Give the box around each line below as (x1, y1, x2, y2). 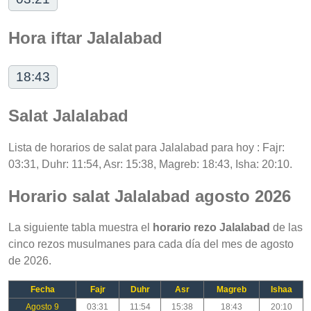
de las (270, 221, 303, 234)
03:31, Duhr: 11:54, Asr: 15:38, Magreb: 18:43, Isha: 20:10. (8, 158, 292, 170)
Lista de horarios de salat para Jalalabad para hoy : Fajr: (8, 141, 285, 153)
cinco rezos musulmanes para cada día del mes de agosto (8, 238, 294, 251)
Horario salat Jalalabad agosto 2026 (8, 186, 291, 205)
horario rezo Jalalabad (153, 221, 270, 234)
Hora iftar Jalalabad (8, 28, 162, 47)
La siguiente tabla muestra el (8, 221, 153, 234)
